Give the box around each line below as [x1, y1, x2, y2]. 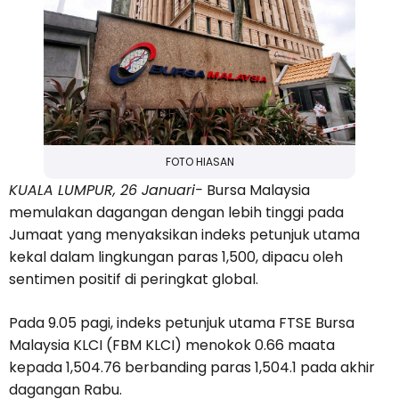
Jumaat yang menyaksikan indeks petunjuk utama [9, 224, 360, 246]
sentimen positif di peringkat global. [9, 269, 258, 290]
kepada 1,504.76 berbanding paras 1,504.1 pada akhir [9, 357, 375, 379]
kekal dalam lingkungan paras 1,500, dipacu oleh [9, 247, 343, 268]
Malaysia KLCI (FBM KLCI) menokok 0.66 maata [9, 335, 335, 356]
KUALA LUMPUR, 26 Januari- [9, 180, 203, 201]
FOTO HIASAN [165, 154, 234, 170]
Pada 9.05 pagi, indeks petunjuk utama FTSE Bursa [9, 313, 354, 334]
